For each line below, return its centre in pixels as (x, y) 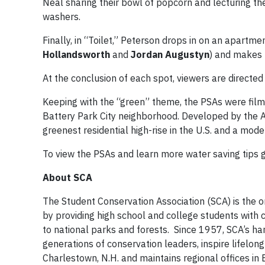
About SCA (67, 177)
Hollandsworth (76, 54)
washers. (62, 17)
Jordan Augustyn (170, 54)
